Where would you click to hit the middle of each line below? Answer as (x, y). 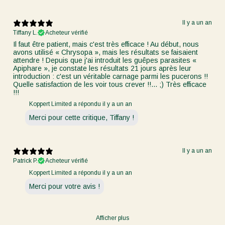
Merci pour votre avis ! (65, 186)
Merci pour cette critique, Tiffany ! (82, 117)
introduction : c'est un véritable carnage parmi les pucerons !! (110, 76)
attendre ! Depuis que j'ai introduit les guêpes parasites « (105, 60)
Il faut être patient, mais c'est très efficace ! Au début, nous (106, 44)
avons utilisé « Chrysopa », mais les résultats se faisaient (105, 52)
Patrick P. (25, 160)
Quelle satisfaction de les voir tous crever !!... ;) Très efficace (110, 84)
